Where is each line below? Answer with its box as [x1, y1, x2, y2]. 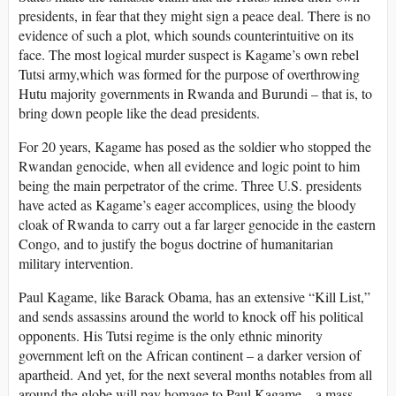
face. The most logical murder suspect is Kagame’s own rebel [19, 44, 359, 64]
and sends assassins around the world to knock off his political [19, 306, 363, 325]
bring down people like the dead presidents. [19, 103, 260, 122]
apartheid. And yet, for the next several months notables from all [19, 364, 372, 384]
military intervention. [19, 253, 133, 272]
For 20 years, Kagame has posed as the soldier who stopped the [19, 136, 371, 156]
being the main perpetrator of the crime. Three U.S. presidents [19, 175, 362, 194]
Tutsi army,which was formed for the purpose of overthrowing [19, 64, 360, 83]
